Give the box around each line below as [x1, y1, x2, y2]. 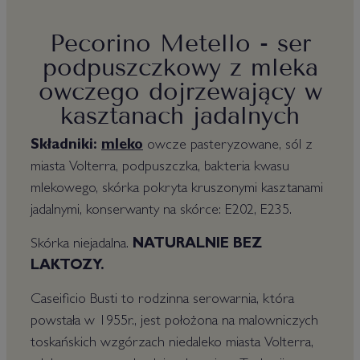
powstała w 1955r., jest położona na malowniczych [31, 315, 318, 329]
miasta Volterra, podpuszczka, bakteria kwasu [31, 161, 289, 175]
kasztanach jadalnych [60, 101, 300, 130]
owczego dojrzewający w [38, 77, 322, 106]
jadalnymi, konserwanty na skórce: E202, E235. [31, 204, 292, 219]
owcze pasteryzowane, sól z [143, 139, 313, 153]
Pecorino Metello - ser [49, 29, 311, 58]
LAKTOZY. [31, 260, 104, 274]
